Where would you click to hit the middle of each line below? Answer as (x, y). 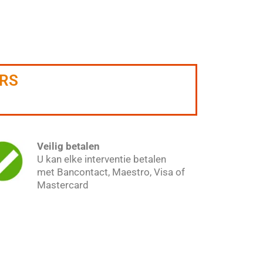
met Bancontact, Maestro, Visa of (111, 172)
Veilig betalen (69, 146)
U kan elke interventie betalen (102, 159)
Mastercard (63, 185)
